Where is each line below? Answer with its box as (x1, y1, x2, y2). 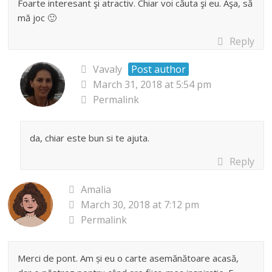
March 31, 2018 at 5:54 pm (93, 78, 212, 91)
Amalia (81, 183, 112, 196)
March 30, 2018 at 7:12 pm (81, 198, 200, 211)
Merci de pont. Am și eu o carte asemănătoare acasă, (18, 252, 239, 264)
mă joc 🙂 (18, 12, 57, 24)
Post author (131, 63, 186, 76)
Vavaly (93, 63, 123, 76)
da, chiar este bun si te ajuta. (30, 132, 150, 144)
